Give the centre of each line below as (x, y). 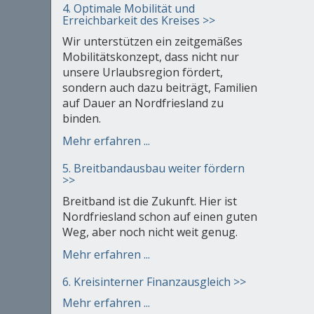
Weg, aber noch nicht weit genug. (150, 232)
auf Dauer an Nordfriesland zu (143, 103)
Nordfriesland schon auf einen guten (159, 217)
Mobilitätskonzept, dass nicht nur (150, 57)
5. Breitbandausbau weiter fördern (153, 169)
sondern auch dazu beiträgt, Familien (159, 88)
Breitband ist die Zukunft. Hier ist (149, 202)
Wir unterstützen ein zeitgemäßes (152, 42)
